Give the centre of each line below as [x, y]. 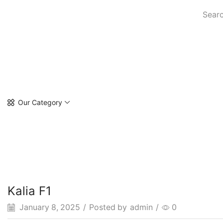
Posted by [108, 207]
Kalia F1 [29, 191]
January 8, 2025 [49, 207]
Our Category [40, 103]
